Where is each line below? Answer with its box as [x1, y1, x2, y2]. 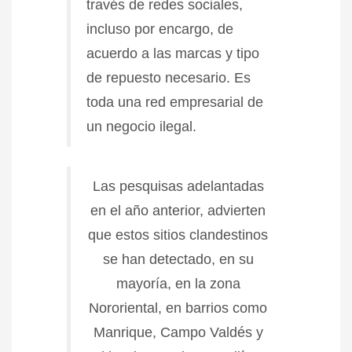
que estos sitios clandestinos [88, 226, 268, 243]
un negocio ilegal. [86, 118, 196, 134]
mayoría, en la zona [115, 275, 240, 291]
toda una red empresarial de [86, 93, 263, 110]
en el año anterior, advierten [90, 202, 266, 218]
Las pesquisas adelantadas [92, 178, 264, 194]
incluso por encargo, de [86, 20, 233, 37]
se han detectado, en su [102, 251, 254, 267]
